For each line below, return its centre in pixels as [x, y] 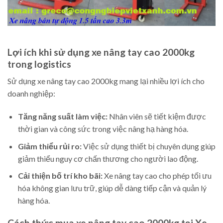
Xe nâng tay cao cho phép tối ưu [157, 176]
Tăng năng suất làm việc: [62, 116]
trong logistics [39, 64]
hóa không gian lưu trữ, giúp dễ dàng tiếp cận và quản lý [112, 188]
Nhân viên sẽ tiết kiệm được [157, 116]
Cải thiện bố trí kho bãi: [60, 176]
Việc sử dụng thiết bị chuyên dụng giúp [148, 146]
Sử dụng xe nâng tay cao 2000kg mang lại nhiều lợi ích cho [106, 81]
